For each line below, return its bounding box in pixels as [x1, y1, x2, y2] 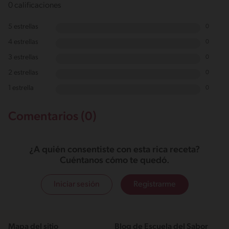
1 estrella [8, 84, 34, 92]
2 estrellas [8, 68, 38, 77]
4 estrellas [8, 38, 38, 46]
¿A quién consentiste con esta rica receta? [29, 145, 200, 155]
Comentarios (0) [8, 110, 97, 123]
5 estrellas [8, 22, 38, 31]
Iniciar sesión [53, 180, 100, 189]
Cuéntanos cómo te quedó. [59, 155, 170, 166]
